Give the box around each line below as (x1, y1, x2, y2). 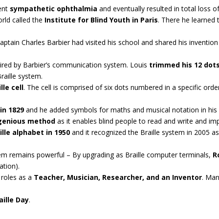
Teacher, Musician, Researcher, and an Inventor (34, 172, 202, 182)
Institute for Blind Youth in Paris (44, 15, 158, 24)
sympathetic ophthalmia (10, 3, 98, 13)
